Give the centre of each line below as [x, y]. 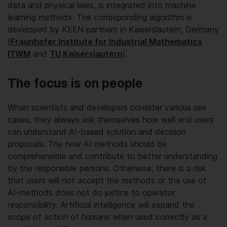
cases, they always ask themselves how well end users [111, 120]
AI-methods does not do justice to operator [91, 193]
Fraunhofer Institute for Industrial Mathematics [106, 41]
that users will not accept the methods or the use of [107, 181]
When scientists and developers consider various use [107, 108]
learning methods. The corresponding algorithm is [100, 17]
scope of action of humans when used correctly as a [107, 217]
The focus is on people [75, 83]
